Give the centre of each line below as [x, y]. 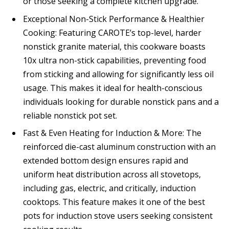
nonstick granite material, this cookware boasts [114, 46]
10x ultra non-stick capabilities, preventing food [114, 60]
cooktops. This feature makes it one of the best [114, 202]
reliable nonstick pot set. [70, 115]
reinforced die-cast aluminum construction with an [119, 146]
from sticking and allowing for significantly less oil [118, 74]
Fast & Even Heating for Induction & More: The [112, 133]
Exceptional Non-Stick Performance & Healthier [114, 19]
